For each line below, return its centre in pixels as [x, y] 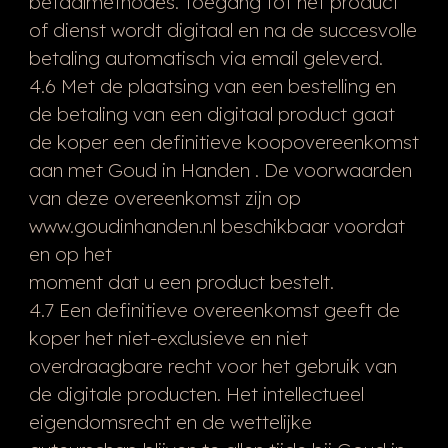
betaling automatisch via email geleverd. [205, 57]
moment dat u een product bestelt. [181, 281]
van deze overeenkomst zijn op [164, 197]
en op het [70, 253]
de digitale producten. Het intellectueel [196, 393]
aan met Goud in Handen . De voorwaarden [220, 169]
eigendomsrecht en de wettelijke [170, 421]
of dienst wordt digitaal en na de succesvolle [222, 29]
